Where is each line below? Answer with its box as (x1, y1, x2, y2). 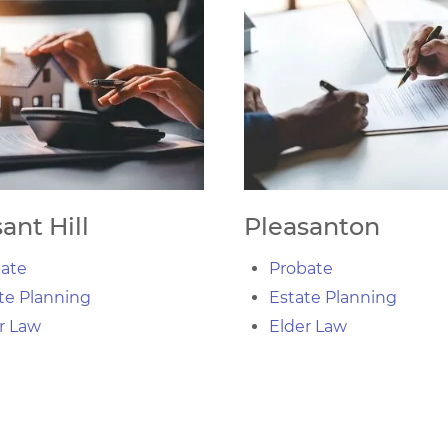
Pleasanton (244, 212, 380, 241)
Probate (269, 259, 333, 278)
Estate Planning (269, 288, 397, 307)
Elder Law (269, 317, 347, 336)
